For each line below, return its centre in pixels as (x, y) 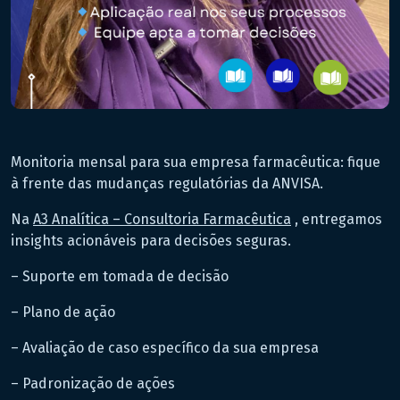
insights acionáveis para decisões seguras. (151, 241)
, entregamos (337, 219)
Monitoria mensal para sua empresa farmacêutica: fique (196, 162)
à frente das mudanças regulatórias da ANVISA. (167, 183)
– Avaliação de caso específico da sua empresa (165, 348)
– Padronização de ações (93, 383)
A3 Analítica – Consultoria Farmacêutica (162, 219)
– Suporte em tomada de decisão (120, 276)
